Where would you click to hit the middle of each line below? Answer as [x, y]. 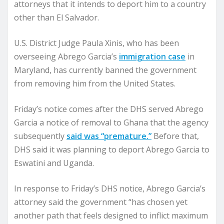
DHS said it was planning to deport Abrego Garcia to [112, 149]
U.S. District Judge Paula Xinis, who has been [96, 43]
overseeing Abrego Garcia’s [66, 56]
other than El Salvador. [56, 17]
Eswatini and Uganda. [54, 163]
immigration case [152, 56]
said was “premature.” [109, 136]
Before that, [175, 136]
